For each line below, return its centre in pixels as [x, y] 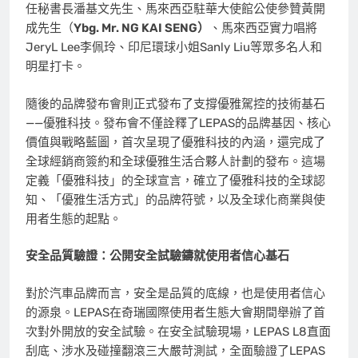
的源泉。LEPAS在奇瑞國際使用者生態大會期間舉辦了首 [175, 312]
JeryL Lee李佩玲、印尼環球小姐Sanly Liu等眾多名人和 [174, 48]
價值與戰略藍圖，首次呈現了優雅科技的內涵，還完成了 [175, 142]
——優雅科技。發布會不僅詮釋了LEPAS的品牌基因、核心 [178, 123]
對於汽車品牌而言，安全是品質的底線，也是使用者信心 [175, 293]
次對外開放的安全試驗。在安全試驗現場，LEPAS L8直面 [178, 331]
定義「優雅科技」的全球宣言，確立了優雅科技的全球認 [175, 180]
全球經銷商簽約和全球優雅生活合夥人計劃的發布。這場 [175, 161]
